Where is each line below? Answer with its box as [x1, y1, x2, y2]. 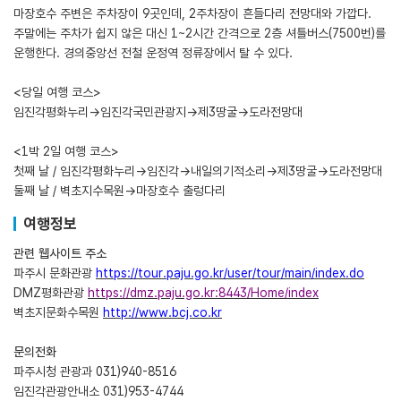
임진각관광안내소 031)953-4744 [13, 384, 187, 398]
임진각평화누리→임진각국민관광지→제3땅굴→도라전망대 [13, 105, 303, 119]
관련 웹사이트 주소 [13, 246, 107, 260]
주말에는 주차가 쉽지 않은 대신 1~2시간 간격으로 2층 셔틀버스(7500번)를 [13, 26, 386, 40]
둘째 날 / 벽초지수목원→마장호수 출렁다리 [13, 183, 226, 198]
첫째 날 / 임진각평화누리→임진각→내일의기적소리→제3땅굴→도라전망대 [13, 164, 386, 178]
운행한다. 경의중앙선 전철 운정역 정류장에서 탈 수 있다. [13, 46, 293, 60]
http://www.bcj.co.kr [103, 305, 222, 320]
